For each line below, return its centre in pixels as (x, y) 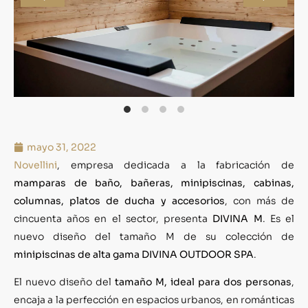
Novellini (35, 165)
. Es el (278, 218)
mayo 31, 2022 (62, 147)
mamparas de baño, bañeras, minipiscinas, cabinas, (154, 183)
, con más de (259, 200)
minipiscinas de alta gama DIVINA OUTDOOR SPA (134, 254)
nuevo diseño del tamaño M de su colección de (154, 236)
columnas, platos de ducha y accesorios (119, 200)
